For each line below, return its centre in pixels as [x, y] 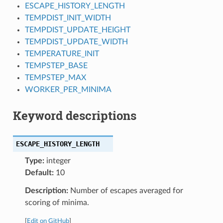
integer [57, 161]
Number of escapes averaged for [125, 190]
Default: [39, 172]
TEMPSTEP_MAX [55, 77]
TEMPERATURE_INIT [62, 54]
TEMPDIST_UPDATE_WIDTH [76, 42]
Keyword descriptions [74, 115]
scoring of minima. [57, 202]
